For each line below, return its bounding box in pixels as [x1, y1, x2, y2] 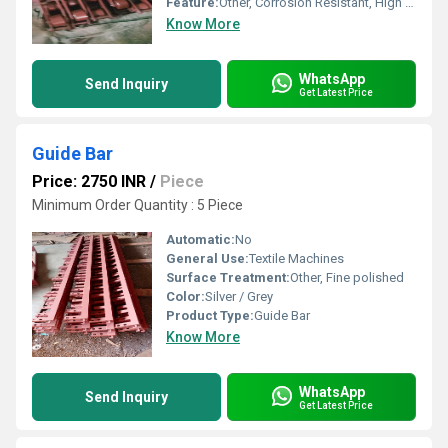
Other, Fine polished [290, 270, 404, 285]
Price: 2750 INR [32, 172, 146, 191]
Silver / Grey [205, 289, 273, 304]
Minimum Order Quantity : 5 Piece [32, 197, 243, 213]
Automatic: [166, 232, 235, 247]
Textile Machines [249, 251, 344, 266]
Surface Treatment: [166, 270, 290, 285]
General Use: [166, 251, 249, 266]
